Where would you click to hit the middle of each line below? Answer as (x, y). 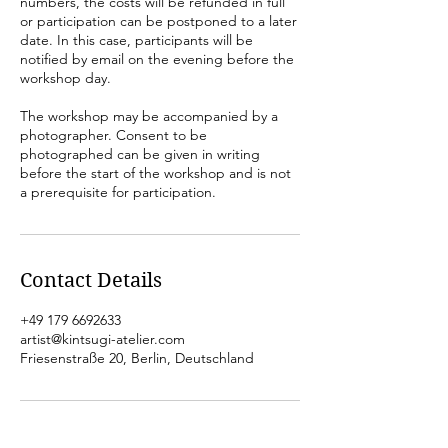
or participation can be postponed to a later (158, 21)
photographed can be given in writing (140, 154)
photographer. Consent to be (113, 135)
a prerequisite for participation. (118, 192)
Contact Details (91, 281)
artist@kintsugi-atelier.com (102, 339)
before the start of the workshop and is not (155, 173)
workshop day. (65, 78)
